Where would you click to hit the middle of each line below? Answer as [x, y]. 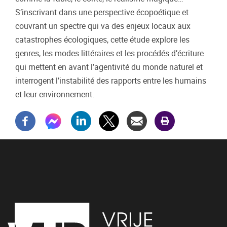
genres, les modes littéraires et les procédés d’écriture [109, 53]
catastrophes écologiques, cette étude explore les [102, 40]
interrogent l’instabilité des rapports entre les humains [111, 81]
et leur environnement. [55, 94]
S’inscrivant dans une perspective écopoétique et [102, 12]
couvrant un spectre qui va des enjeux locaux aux [103, 26]
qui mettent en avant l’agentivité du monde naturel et [109, 67]
